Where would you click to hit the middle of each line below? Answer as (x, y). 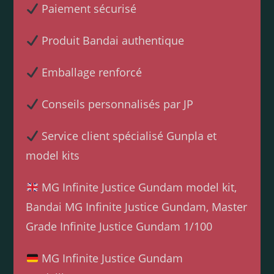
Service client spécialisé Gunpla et (127, 136)
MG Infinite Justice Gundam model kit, (137, 187)
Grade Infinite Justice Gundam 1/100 (119, 227)
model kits (53, 156)
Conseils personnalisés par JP (116, 104)
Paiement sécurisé (87, 9)
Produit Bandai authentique (111, 41)
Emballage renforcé (90, 72)
